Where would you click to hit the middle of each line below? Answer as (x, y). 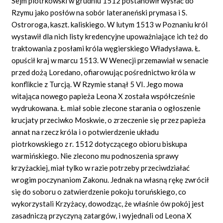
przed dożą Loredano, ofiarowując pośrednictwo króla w (104, 72)
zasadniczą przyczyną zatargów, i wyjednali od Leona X (102, 215)
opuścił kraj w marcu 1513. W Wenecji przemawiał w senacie (110, 60)
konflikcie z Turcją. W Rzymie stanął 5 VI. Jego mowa (98, 84)
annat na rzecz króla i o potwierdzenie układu (85, 132)
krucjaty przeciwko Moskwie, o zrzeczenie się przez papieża (109, 120)
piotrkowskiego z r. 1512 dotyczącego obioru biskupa (100, 144)
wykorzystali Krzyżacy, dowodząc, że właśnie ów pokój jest (108, 203)
